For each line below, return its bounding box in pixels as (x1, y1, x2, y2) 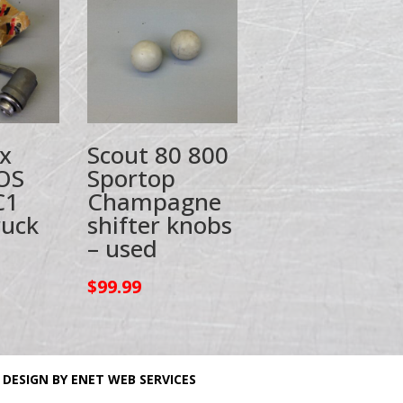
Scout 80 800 (87, 138, 229, 171)
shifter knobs (87, 208, 233, 241)
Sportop (87, 161, 176, 194)
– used (87, 231, 158, 264)
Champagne (87, 184, 222, 218)
